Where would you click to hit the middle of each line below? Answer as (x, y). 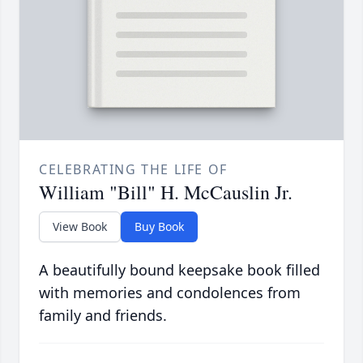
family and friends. (103, 315)
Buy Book (159, 226)
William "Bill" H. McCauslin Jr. (166, 192)
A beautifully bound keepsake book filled (179, 269)
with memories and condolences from (170, 292)
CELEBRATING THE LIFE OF (133, 169)
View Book (80, 226)
